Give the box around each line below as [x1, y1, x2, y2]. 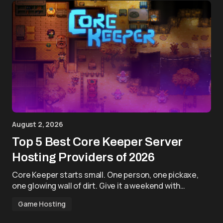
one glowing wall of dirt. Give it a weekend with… [12, 180, 186, 191]
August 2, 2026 [12, 119, 63, 129]
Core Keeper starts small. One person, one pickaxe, [12, 169, 199, 180]
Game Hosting [18, 199, 66, 209]
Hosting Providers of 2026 [12, 151, 155, 164]
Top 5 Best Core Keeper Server [12, 135, 183, 148]
